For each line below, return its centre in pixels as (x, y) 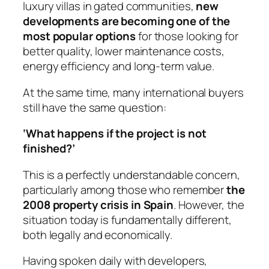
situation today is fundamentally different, (127, 219)
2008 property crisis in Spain (98, 204)
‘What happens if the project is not (115, 134)
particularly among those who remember (124, 189)
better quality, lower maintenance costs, (124, 51)
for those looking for (187, 36)
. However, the (209, 204)
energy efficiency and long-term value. (119, 66)
